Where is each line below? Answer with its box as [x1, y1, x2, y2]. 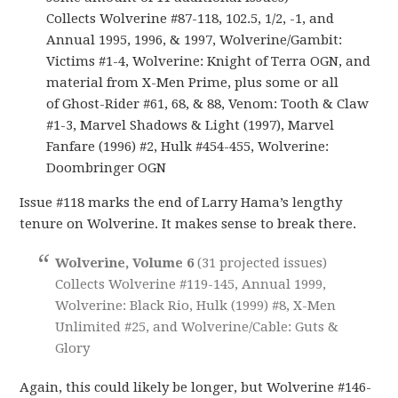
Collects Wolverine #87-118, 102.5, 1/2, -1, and [46, 10, 335, 27]
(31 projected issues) [197, 254, 328, 271]
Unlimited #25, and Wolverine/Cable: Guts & [55, 318, 339, 335]
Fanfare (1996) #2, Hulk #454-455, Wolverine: [46, 138, 330, 155]
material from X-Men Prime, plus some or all [46, 74, 339, 91]
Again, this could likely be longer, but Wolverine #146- [20, 378, 372, 395]
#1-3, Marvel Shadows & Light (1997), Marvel [46, 116, 335, 133]
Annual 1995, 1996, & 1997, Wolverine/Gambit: [46, 31, 343, 48]
